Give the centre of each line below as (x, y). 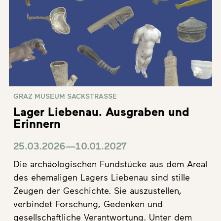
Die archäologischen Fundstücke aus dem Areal (110, 164)
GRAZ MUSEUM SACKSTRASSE (65, 96)
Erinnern (37, 123)
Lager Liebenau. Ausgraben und (101, 111)
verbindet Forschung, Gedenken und (88, 204)
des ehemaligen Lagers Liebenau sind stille (102, 177)
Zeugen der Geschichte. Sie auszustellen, (97, 191)
